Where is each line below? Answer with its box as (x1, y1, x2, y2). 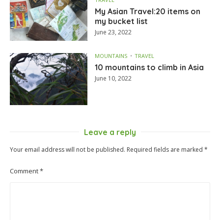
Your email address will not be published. (10, 145, 125, 154)
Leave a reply (84, 127, 136, 137)
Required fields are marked (127, 145, 204, 154)
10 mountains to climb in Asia (95, 62, 204, 73)
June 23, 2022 (95, 28, 132, 37)
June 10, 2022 (95, 74, 132, 83)
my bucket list (95, 16, 148, 27)
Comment (10, 166, 40, 176)
